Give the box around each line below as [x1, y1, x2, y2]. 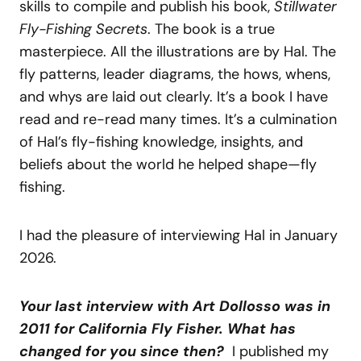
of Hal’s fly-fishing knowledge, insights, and [19, 132, 303, 152]
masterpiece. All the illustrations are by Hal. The [19, 42, 336, 62]
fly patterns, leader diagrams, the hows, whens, [19, 64, 330, 85]
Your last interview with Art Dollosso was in [19, 297, 330, 317]
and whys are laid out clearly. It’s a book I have [19, 87, 328, 107]
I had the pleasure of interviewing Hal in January [19, 226, 338, 246]
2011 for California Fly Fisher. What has [19, 319, 296, 339]
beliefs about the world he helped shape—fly [19, 155, 317, 175]
